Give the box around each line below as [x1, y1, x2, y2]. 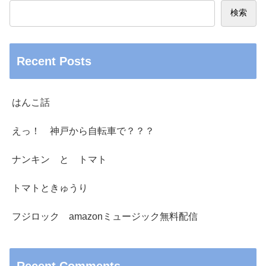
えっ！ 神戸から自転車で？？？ [12, 126, 154, 137]
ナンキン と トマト [12, 154, 107, 165]
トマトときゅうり [12, 183, 88, 194]
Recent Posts [17, 55, 91, 68]
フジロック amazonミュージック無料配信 [12, 211, 198, 222]
